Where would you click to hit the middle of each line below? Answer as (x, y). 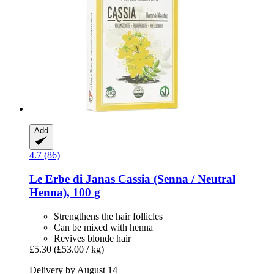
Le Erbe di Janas (72, 179)
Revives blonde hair (92, 238)
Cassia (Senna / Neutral (175, 179)
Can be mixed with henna (103, 227)
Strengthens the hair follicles (108, 216)
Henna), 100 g (65, 193)
